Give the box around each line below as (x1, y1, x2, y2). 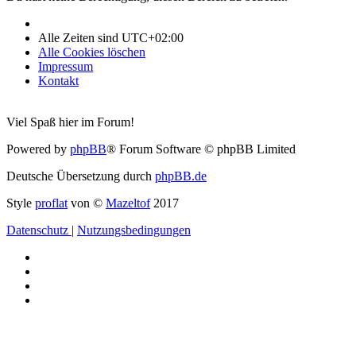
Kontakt (38, 73, 79, 87)
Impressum (38, 59, 93, 73)
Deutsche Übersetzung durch (6, 168, 155, 183)
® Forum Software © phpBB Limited (106, 141, 296, 156)
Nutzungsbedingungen (77, 222, 191, 237)
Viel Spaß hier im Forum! (6, 114, 134, 129)
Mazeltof (106, 195, 150, 210)
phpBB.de (155, 168, 207, 183)
